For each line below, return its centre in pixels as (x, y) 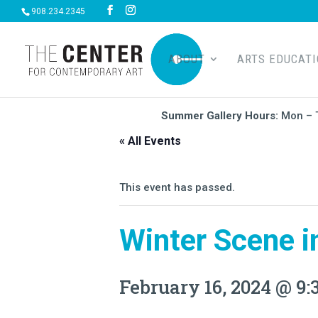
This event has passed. (177, 187)
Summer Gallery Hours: (221, 116)
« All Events (150, 141)
